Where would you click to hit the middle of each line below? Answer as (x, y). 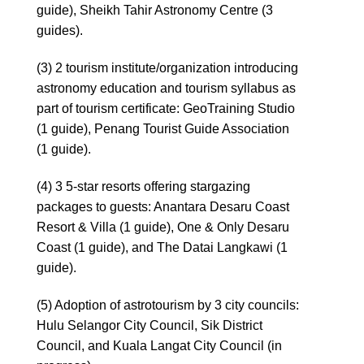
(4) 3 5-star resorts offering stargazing (143, 186)
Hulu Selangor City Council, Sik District (149, 325)
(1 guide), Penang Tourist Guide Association (163, 128)
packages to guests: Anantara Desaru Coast (163, 206)
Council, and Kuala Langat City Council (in (159, 345)
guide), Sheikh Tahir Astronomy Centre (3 (155, 11)
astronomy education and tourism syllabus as (166, 88)
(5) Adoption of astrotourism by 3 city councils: (168, 305)
